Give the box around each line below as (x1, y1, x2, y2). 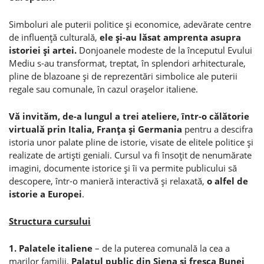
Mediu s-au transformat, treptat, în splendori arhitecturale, (9, 57, 246, 69)
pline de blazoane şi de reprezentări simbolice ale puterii (9, 70, 237, 82)
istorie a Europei (9, 187, 82, 200)
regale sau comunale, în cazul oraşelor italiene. (9, 82, 198, 95)
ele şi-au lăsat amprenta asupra (100, 31, 241, 43)
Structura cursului (9, 214, 91, 227)
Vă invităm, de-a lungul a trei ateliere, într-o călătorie (9, 110, 249, 122)
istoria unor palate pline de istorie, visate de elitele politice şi (9, 136, 253, 148)
